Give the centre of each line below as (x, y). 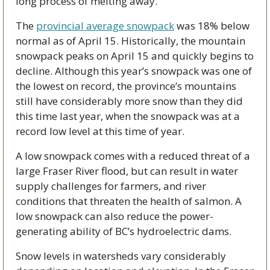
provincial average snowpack (105, 26)
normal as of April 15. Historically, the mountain (130, 41)
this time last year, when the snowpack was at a (128, 116)
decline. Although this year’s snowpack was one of (134, 71)
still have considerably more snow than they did (129, 101)
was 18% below (212, 26)
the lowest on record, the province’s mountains (126, 86)
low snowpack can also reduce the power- (115, 216)
